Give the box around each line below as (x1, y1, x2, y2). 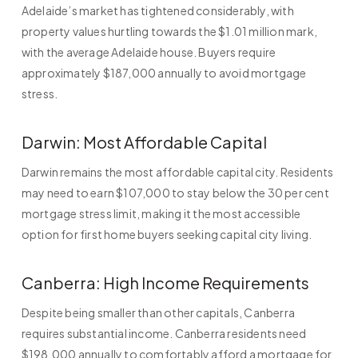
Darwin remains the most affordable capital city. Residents (21, 165, 334, 180)
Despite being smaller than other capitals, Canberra (21, 305, 296, 320)
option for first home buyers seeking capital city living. (21, 227, 312, 242)
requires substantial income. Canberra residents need (21, 326, 307, 341)
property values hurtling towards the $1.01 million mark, (21, 24, 318, 39)
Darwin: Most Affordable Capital (21, 132, 267, 153)
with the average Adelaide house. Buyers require (21, 45, 276, 60)
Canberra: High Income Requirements (21, 272, 309, 293)
